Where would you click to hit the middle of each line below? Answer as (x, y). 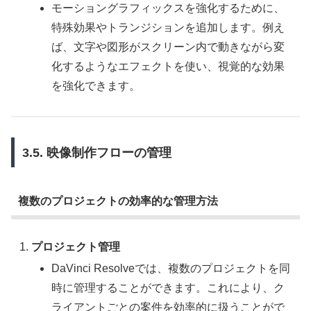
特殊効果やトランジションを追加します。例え (168, 28)
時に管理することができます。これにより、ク (168, 287)
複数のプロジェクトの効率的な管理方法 (118, 201)
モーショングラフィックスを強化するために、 (168, 8)
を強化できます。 (96, 86)
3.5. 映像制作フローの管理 (96, 152)
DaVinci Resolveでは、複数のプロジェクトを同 (171, 268)
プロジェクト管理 (76, 246)
